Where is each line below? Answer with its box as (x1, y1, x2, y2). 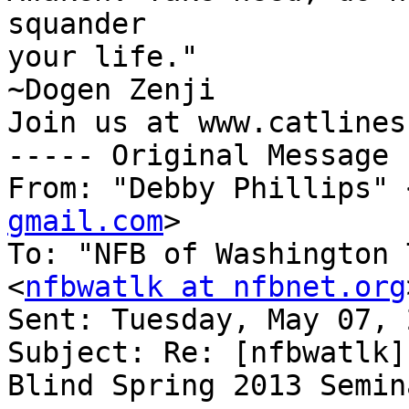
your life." (7, 40, 198, 74)
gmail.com (7, 204, 163, 238)
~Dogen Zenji (7, 73, 215, 107)
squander (7, 7, 146, 41)
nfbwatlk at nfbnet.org (25, 270, 406, 304)
